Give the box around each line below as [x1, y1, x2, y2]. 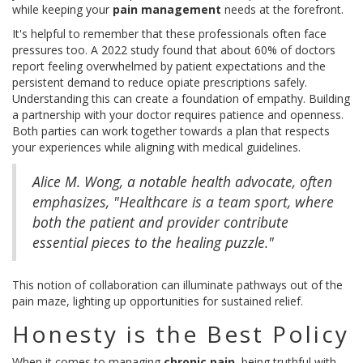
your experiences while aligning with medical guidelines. [12, 139, 301, 156]
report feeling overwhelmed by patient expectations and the [12, 58, 326, 75]
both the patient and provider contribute [32, 212, 288, 233]
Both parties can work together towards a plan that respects [12, 123, 330, 139]
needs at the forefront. [221, 2, 344, 18]
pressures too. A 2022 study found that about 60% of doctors [12, 42, 335, 58]
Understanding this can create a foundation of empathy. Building [12, 91, 350, 107]
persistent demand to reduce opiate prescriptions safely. [12, 75, 307, 91]
